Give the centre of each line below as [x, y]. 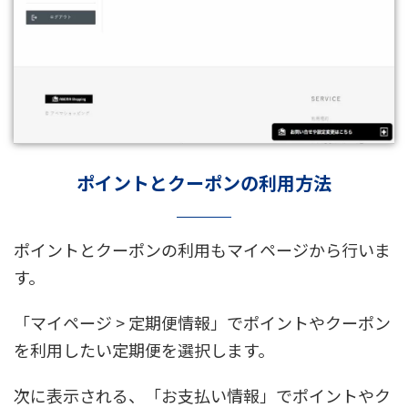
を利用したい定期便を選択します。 [144, 350]
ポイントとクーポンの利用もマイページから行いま [202, 250]
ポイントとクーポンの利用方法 [204, 183]
